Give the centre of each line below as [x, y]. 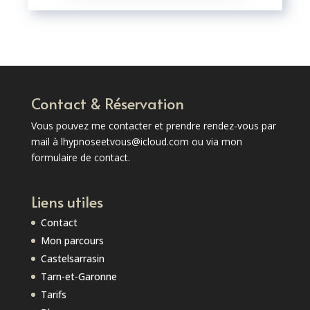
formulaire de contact [79, 158]
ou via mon [215, 142]
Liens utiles [67, 202]
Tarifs [53, 295]
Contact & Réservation [107, 103]
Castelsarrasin [72, 259]
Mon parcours [72, 241]
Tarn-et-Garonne [79, 277]
